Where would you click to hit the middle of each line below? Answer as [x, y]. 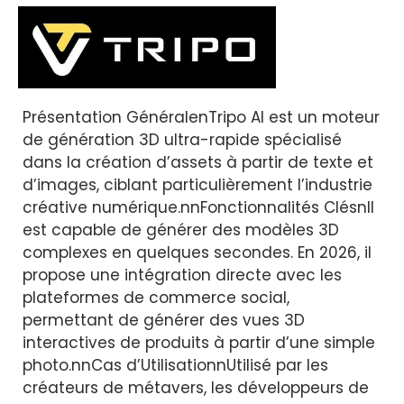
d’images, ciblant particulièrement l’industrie [197, 185]
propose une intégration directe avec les [182, 275]
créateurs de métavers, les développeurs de [196, 388]
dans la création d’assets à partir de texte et [198, 163]
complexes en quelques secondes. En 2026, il [197, 253]
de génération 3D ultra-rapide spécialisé [182, 140]
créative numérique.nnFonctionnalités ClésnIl [198, 208]
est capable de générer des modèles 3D [181, 230]
